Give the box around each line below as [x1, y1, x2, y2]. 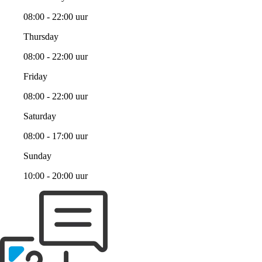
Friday [23, 71, 47, 81]
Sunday [23, 150, 51, 161]
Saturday [23, 111, 56, 121]
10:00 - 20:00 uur [23, 170, 88, 181]
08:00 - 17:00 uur [23, 130, 88, 141]
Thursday [23, 31, 58, 42]
